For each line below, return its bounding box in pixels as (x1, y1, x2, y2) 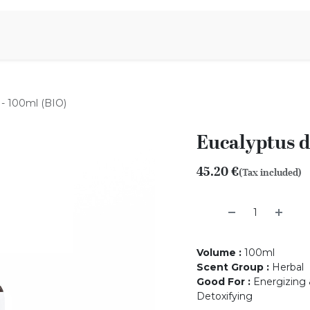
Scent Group (197, 261, 264, 273)
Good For (197, 275, 245, 288)
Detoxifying (197, 290, 253, 302)
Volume (197, 246, 236, 259)
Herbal (272, 261, 304, 273)
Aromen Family (38, 28, 113, 42)
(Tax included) (239, 165, 302, 180)
